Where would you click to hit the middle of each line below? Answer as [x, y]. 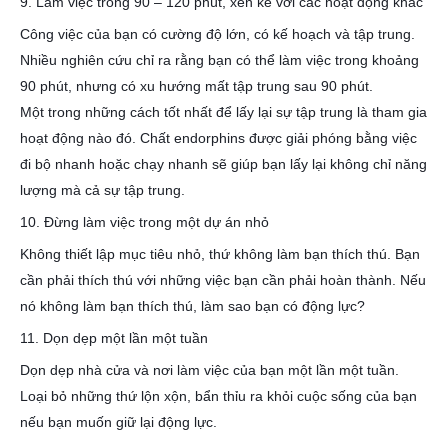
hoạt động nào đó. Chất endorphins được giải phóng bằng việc [218, 138]
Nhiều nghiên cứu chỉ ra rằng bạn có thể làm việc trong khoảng [219, 60]
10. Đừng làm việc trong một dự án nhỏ [144, 222]
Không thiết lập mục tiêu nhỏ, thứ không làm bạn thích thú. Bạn [220, 254]
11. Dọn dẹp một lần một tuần [114, 338]
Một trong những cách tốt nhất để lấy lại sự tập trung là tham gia [223, 112]
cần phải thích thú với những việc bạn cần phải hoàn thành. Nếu [223, 280]
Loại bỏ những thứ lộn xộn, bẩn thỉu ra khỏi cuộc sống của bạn [218, 396]
